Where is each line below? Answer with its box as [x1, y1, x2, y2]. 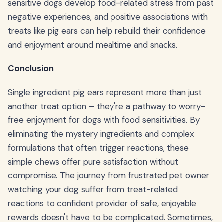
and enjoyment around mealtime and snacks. [8, 39, 177, 50]
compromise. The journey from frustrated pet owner [8, 169, 209, 181]
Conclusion [8, 62, 54, 74]
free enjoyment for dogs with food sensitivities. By [8, 114, 200, 125]
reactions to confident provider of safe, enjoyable [8, 197, 196, 209]
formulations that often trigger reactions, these [8, 142, 189, 153]
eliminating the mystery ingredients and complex [8, 128, 194, 139]
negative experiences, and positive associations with [8, 11, 208, 22]
